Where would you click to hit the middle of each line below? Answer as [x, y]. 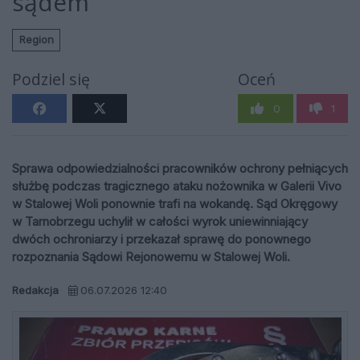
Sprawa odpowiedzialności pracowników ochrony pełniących [180, 169]
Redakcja [35, 290]
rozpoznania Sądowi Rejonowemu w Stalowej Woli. [151, 257]
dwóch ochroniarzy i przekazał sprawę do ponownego [162, 239]
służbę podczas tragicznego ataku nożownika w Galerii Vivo [177, 186]
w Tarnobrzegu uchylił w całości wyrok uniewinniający [160, 222]
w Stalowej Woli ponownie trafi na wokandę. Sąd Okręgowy [175, 204]
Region [36, 40]
